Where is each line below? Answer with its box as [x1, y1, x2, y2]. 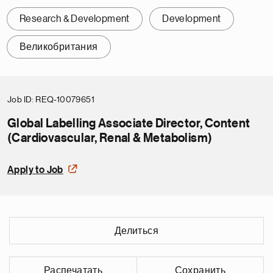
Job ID [7, 95, 32, 104]
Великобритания [19, 42, 98, 52]
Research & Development [19, 14, 130, 24]
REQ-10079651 [35, 95, 95, 104]
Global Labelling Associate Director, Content [7, 118, 250, 130]
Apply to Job [7, 165, 63, 175]
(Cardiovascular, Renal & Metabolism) [7, 132, 213, 145]
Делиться [114, 226, 159, 236]
